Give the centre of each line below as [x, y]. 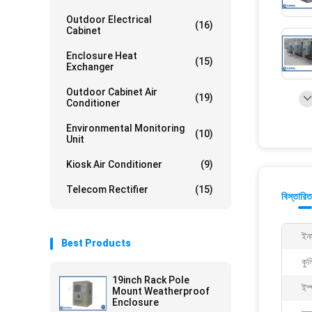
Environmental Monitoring [125, 128]
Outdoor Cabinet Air [112, 92]
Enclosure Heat [102, 56]
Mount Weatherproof [161, 291]
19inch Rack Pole [151, 280]
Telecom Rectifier [107, 189]
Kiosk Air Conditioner [114, 164]
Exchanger [90, 67]
